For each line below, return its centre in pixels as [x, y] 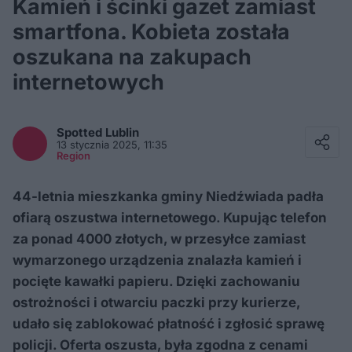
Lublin [122, 132]
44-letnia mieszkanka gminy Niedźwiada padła [168, 196]
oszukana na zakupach [132, 57]
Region [73, 156]
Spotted [81, 132]
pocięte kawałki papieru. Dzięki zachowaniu [156, 281]
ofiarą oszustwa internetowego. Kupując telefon [170, 218]
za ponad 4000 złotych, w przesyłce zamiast [159, 239]
